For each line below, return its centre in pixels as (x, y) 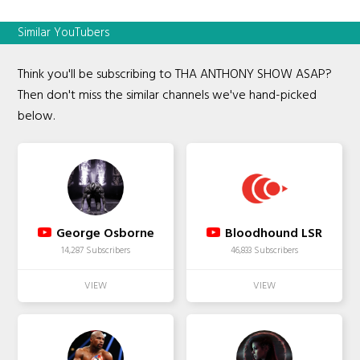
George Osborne (105, 234)
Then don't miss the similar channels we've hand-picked (168, 96)
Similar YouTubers (64, 33)
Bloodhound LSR (273, 234)
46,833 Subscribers (264, 251)
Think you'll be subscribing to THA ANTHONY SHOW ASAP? (175, 75)
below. (37, 117)
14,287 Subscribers (96, 251)
